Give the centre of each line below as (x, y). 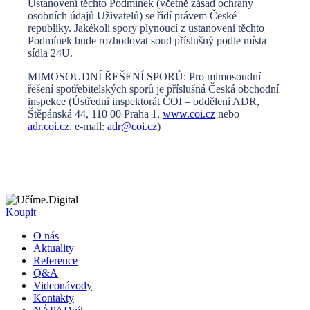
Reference (55, 261)
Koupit (21, 212)
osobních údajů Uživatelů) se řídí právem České (132, 16)
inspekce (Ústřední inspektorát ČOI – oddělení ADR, (144, 102)
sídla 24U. (50, 53)
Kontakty (54, 298)
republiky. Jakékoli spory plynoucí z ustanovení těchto (146, 28)
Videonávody (63, 286)
